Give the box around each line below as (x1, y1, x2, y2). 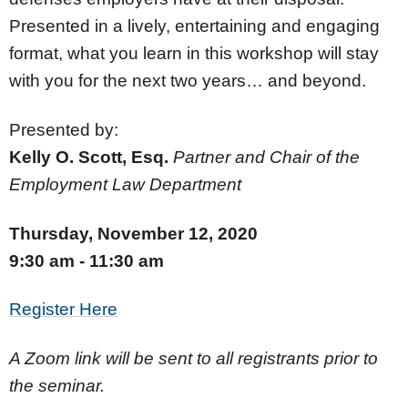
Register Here (9, 300, 117, 320)
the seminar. (9, 376, 105, 395)
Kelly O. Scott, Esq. (9, 147, 173, 167)
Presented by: (9, 119, 118, 139)
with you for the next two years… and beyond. (9, 71, 366, 90)
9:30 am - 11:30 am (9, 250, 168, 270)
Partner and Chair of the (173, 147, 360, 167)
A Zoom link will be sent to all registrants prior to (9, 349, 378, 368)
